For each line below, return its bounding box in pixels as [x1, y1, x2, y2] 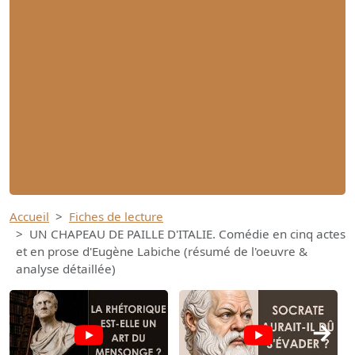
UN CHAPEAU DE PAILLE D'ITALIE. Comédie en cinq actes [29, 226, 345, 242]
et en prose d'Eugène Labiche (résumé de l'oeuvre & [16, 243, 307, 260]
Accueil [10, 208, 49, 225]
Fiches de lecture [69, 208, 163, 225]
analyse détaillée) [16, 261, 116, 277]
